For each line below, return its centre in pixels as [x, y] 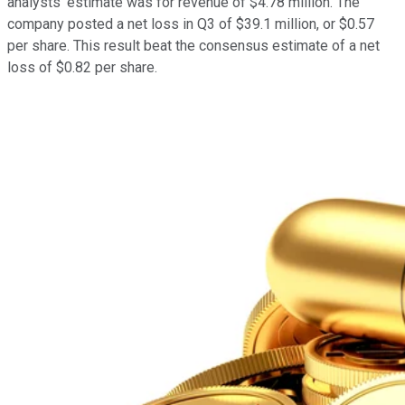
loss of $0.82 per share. [84, 68]
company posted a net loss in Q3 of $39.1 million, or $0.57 [191, 24]
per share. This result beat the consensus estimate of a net [193, 46]
